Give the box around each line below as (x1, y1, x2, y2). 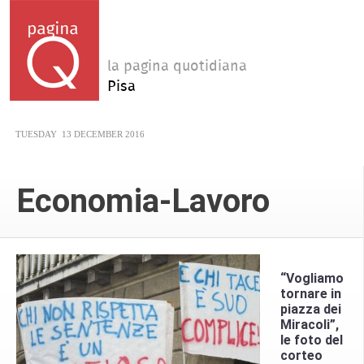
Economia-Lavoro (16, 181, 270, 220)
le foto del (280, 331, 343, 348)
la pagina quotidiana (106, 59, 247, 74)
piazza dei (280, 301, 341, 317)
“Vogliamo (280, 270, 344, 286)
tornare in (280, 285, 341, 301)
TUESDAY (15, 128, 57, 139)
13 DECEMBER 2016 (57, 128, 145, 139)
